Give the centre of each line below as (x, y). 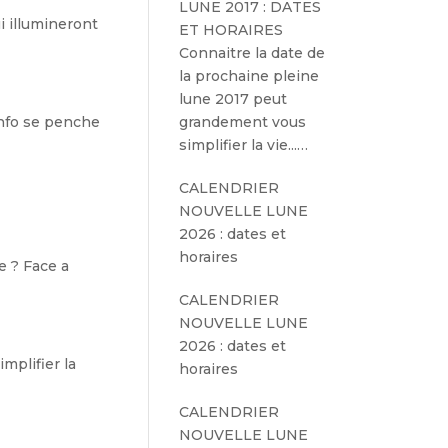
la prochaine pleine (249, 76)
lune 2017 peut (233, 99)
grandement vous (243, 122)
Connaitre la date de (252, 53)
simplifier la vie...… (244, 145)
